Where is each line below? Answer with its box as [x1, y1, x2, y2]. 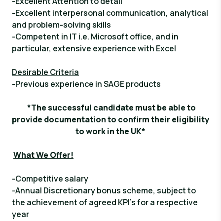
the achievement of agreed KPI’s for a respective [12, 197, 198, 208]
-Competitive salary [12, 173, 88, 184]
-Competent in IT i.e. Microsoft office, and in [12, 31, 179, 42]
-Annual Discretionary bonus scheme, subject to [12, 185, 196, 196]
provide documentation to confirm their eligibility [12, 114, 209, 125]
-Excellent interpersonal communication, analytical [12, 7, 208, 18]
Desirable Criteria [12, 67, 79, 77]
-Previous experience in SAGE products [12, 78, 161, 89]
